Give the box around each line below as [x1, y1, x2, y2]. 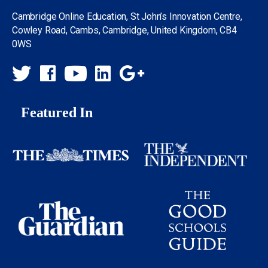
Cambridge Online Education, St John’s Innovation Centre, [12, 10, 242, 22]
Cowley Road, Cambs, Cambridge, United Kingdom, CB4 [12, 24, 237, 36]
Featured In [21, 104, 93, 120]
